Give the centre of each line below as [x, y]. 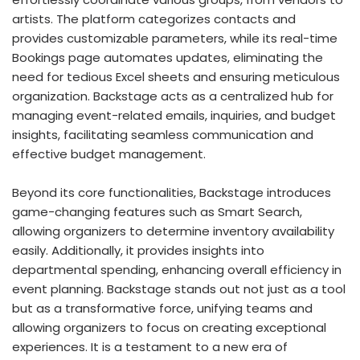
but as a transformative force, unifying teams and [162, 308]
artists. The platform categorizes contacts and [154, 19]
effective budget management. [109, 154]
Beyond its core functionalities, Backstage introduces [172, 192]
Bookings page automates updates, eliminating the [168, 57]
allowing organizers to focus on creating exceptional [169, 327]
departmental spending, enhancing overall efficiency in [177, 270]
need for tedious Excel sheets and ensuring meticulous [176, 77]
